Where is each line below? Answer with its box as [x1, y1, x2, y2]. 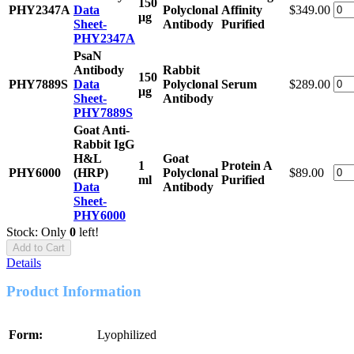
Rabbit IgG [73, 137, 134, 151]
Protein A [221, 158, 272, 172]
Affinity [221, 2, 262, 17]
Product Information [6, 282, 141, 299]
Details [6, 255, 41, 269]
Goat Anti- [73, 122, 130, 137]
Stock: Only [6, 224, 70, 239]
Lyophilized [97, 327, 156, 341]
